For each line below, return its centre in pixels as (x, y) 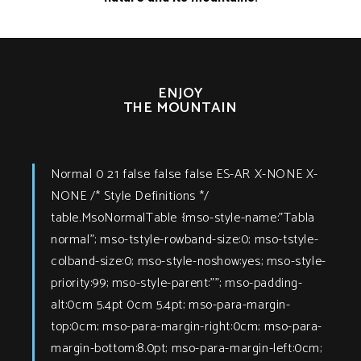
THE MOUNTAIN (180, 108)
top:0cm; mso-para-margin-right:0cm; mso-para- (187, 326)
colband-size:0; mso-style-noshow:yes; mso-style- (189, 261)
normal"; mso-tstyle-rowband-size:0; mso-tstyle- (185, 239)
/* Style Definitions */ (150, 196)
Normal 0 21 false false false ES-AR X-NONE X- (185, 174)
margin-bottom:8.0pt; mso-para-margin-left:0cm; (187, 348)
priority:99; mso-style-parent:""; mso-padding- (177, 283)
